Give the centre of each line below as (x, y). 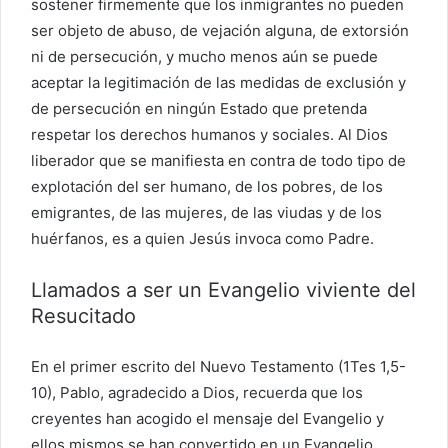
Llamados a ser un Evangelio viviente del (223, 289)
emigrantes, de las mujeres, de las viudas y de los (206, 212)
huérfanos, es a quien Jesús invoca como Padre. (202, 238)
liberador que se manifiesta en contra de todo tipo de (218, 160)
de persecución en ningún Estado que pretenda (199, 108)
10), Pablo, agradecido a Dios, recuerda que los (197, 392)
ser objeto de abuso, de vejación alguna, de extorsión (220, 30)
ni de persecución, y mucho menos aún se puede (204, 56)
